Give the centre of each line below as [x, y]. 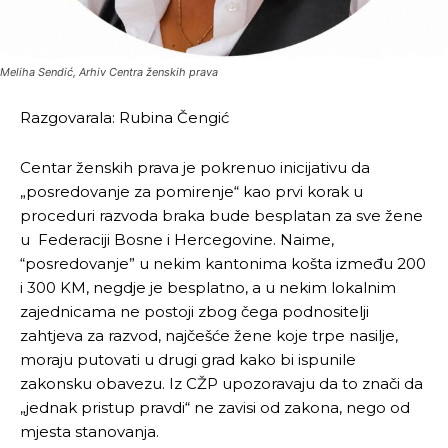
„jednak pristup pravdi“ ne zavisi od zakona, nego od [215, 407]
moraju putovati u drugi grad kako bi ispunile [188, 359]
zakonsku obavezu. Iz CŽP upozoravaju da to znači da [221, 383]
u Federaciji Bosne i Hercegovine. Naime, [177, 239]
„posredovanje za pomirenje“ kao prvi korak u [191, 191]
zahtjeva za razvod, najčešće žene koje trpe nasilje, [209, 335]
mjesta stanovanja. [89, 431]
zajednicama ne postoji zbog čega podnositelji [194, 311]
